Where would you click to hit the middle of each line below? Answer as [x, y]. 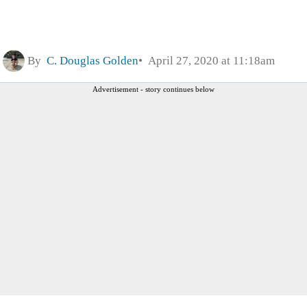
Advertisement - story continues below [153, 89]
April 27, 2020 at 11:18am [209, 60]
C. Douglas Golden [93, 60]
